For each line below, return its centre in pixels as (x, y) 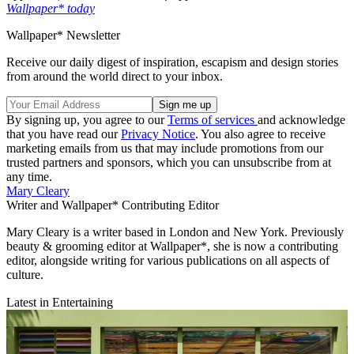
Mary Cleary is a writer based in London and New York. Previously (175, 232)
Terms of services (213, 119)
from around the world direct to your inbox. (115, 76)
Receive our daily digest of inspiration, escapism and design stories (172, 62)
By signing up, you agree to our (87, 119)
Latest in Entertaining (60, 302)
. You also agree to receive (260, 134)
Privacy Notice (158, 134)
